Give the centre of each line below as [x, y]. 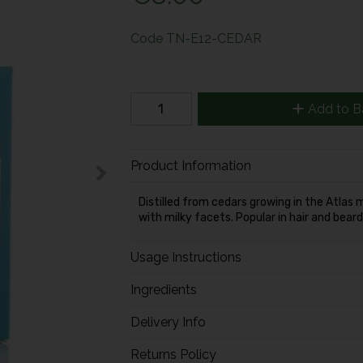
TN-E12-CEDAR [214, 38]
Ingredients [163, 289]
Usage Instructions [186, 257]
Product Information [190, 166]
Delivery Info [168, 322]
